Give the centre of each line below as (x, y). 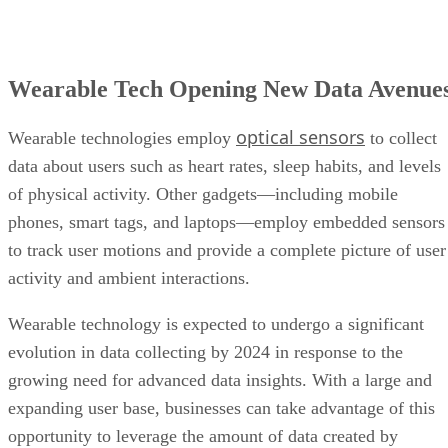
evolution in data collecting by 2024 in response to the (205, 249)
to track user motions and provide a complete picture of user (227, 147)
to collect (401, 35)
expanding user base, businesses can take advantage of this (221, 305)
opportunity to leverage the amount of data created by (203, 333)
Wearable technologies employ (122, 35)
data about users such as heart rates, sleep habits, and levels (224, 63)
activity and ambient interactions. (131, 175)
